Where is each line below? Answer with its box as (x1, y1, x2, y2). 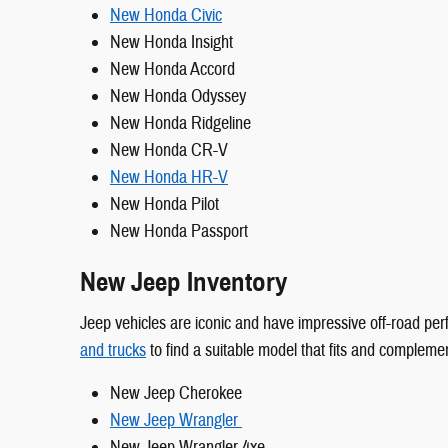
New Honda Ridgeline (110, 112, 251, 136)
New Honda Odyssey (110, 85, 246, 109)
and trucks (80, 338, 146, 362)
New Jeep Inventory (80, 265, 287, 300)
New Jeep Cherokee (110, 381, 242, 405)
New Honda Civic (110, 4, 222, 28)
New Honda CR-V (110, 139, 228, 163)
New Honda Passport (110, 220, 248, 244)
